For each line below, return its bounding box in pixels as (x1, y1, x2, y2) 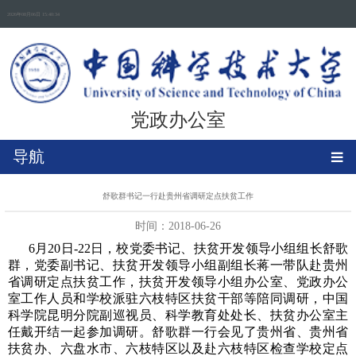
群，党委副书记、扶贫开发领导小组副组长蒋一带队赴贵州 (8, 258, 348, 273)
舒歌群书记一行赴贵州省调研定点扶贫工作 (103, 192, 253, 201)
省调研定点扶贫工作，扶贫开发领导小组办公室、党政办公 (8, 275, 348, 289)
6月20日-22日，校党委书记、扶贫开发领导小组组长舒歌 (29, 242, 348, 256)
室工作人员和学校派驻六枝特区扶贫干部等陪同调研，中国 (8, 292, 348, 306)
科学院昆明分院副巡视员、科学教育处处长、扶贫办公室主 (8, 308, 348, 323)
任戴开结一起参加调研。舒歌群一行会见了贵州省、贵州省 (8, 325, 348, 339)
